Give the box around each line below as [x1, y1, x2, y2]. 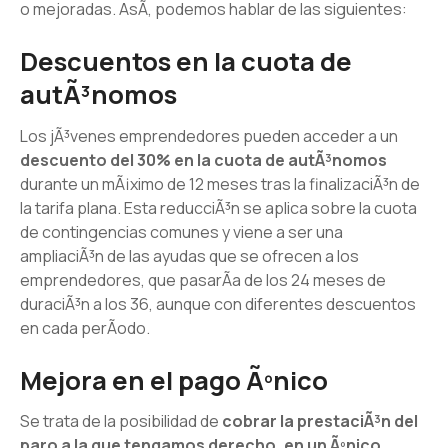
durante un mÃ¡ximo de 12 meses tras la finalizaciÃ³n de [20, 172, 420, 195]
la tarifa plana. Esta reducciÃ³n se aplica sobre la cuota [20, 196, 417, 219]
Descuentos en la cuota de [20, 43, 352, 79]
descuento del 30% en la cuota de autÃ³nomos [20, 148, 387, 171]
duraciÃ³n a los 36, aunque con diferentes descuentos [20, 292, 416, 315]
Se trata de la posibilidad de [20, 410, 222, 433]
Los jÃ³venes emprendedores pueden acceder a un [20, 124, 398, 147]
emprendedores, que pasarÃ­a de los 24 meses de [20, 268, 386, 291]
